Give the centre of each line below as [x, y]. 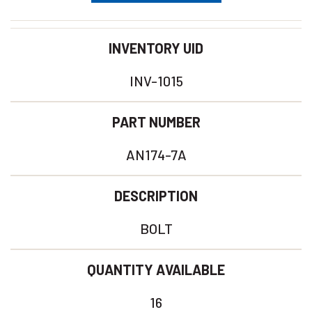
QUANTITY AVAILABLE [156, 270]
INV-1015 [156, 81]
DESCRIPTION [156, 196]
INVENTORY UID [156, 48]
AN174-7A [156, 155]
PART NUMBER [156, 122]
